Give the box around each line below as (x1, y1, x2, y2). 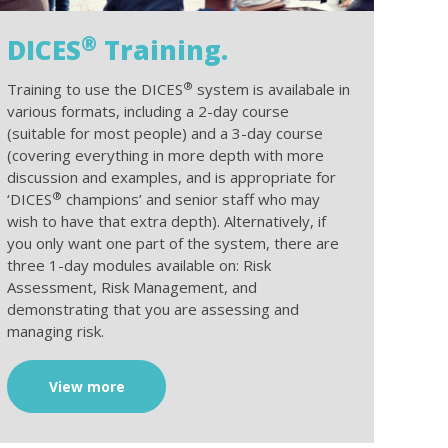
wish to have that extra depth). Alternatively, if (7, 211, 327, 232)
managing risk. (7, 321, 105, 342)
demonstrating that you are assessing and (7, 299, 300, 320)
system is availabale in (193, 79, 351, 100)
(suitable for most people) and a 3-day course (7, 123, 324, 144)
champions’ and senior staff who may (62, 189, 321, 210)
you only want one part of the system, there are (7, 233, 340, 254)
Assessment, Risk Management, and (7, 277, 258, 298)
